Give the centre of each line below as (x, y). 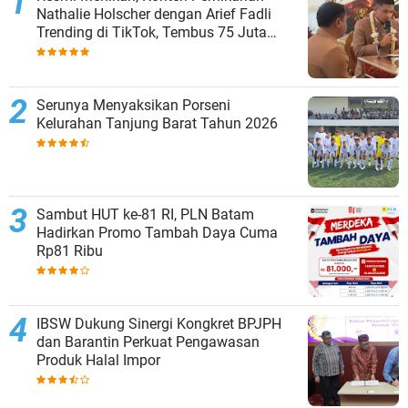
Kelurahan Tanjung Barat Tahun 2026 (220, 124)
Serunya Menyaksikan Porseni (133, 106)
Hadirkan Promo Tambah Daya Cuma (157, 233)
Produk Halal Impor (98, 361)
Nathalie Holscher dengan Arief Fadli (154, 15)
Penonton (67, 51)
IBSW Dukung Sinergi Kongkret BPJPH (159, 324)
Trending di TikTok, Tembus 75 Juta (152, 33)
